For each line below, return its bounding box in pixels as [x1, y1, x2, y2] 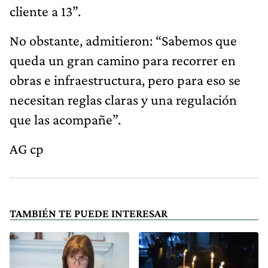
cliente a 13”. [10, 2, 81, 19]
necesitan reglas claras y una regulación [10, 91, 237, 108]
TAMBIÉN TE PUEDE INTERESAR [10, 206, 167, 220]
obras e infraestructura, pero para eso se [10, 71, 240, 88]
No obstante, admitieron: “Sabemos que [10, 32, 237, 48]
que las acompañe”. [10, 111, 121, 127]
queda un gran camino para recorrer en [10, 51, 236, 68]
